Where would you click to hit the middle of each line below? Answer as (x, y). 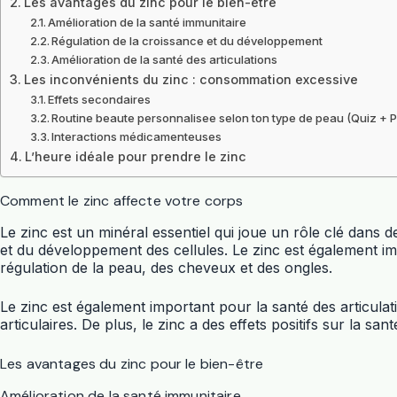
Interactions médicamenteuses (137, 136)
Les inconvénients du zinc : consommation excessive (191, 79)
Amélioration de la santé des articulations (165, 59)
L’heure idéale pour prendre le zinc (135, 156)
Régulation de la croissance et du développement (187, 41)
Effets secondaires (100, 99)
